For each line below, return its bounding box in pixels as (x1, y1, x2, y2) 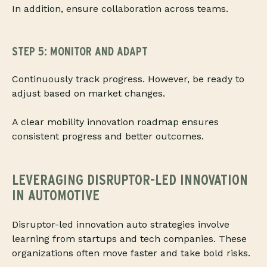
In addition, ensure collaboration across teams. (12, 3, 228, 15)
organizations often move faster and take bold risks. (12, 247, 250, 259)
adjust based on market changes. (12, 88, 165, 100)
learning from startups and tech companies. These (12, 233, 247, 245)
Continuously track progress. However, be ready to (12, 73, 244, 85)
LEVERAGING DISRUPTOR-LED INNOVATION (12, 171, 248, 189)
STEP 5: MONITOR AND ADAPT (12, 44, 148, 59)
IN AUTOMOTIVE (12, 187, 100, 204)
